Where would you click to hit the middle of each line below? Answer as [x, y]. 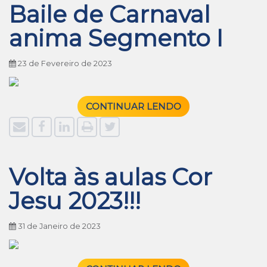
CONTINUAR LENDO [133, 106]
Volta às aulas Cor [111, 177]
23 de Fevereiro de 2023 [64, 63]
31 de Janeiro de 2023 [58, 226]
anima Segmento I [116, 38]
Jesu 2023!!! [75, 201]
